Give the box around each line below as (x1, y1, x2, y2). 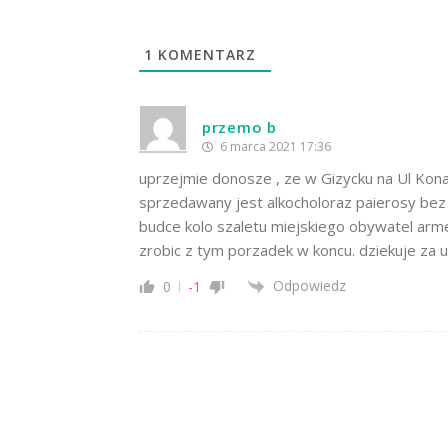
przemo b (202, 117, 277, 138)
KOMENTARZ (153, 45, 256, 65)
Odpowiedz (273, 276, 346, 296)
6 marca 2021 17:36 (217, 138, 331, 156)
